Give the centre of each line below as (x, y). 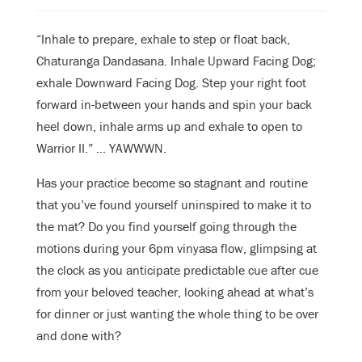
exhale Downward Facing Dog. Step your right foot (171, 83)
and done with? (79, 336)
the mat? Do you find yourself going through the (166, 227)
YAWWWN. (138, 148)
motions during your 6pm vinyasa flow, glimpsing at (177, 248)
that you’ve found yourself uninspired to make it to (174, 205)
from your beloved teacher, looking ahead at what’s (175, 292)
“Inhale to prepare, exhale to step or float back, (163, 39)
